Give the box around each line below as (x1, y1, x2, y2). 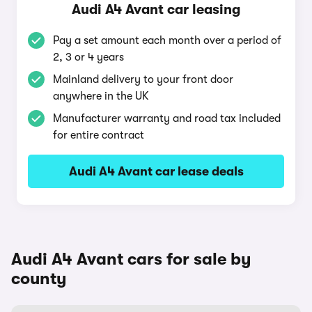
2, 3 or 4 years (53, 51, 124, 63)
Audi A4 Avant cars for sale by (11, 249, 251, 269)
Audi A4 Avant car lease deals (68, 164, 244, 178)
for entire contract (53, 129, 144, 141)
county (11, 269, 67, 288)
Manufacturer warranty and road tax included (53, 112, 281, 125)
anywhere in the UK (53, 90, 149, 102)
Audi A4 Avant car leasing (72, 1, 240, 17)
